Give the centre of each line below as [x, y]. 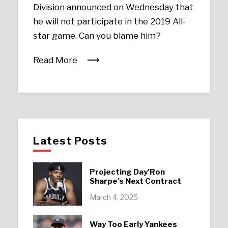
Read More [55, 60]
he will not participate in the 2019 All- [110, 21]
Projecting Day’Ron [127, 172]
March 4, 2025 [113, 197]
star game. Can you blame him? [97, 36]
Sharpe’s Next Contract [135, 181]
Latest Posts [70, 140]
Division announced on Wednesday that [113, 7]
